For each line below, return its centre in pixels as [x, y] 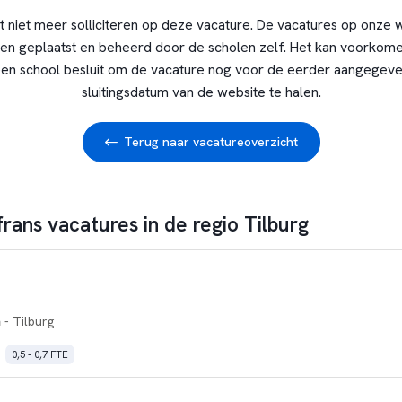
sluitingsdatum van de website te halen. [201, 92]
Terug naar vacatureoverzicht [210, 142]
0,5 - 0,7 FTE [39, 354]
